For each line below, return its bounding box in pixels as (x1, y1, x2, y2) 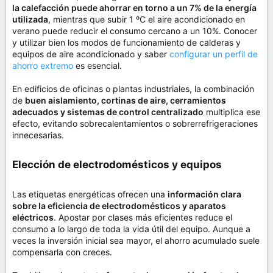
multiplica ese (204, 107, 260, 117)
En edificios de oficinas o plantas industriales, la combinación (12, 83, 254, 94)
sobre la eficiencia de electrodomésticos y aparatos (12, 200, 226, 211)
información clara (168, 189, 241, 199)
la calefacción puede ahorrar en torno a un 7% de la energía (12, 2, 257, 13)
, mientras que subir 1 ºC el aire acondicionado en (48, 14, 245, 24)
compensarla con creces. (12, 247, 112, 257)
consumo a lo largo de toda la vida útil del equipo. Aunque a (12, 224, 250, 234)
